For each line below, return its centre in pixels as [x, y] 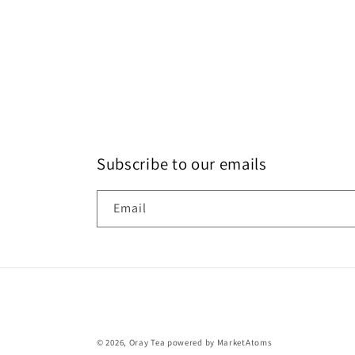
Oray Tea [147, 342]
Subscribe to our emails [182, 164]
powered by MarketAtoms [219, 342]
